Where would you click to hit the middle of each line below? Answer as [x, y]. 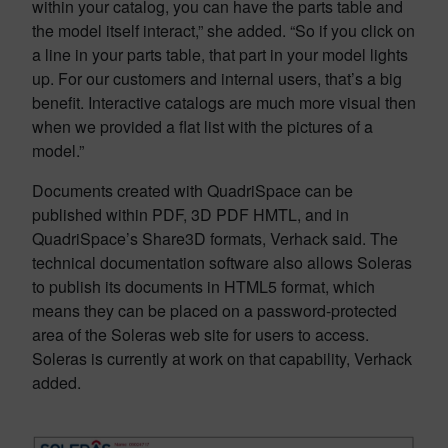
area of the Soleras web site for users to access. [200, 334]
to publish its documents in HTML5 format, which [203, 286]
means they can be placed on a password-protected [214, 310]
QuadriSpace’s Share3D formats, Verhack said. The [215, 238]
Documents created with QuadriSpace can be [192, 190]
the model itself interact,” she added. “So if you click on [223, 30]
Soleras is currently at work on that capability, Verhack [222, 358]
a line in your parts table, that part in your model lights [220, 54]
